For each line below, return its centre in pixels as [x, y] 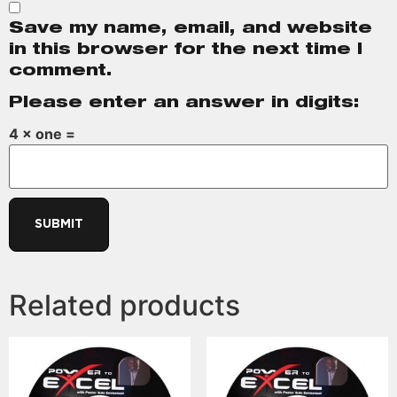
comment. [61, 72]
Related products [125, 306]
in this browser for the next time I [186, 51]
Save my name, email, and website [191, 30]
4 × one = [42, 134]
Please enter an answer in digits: [184, 104]
